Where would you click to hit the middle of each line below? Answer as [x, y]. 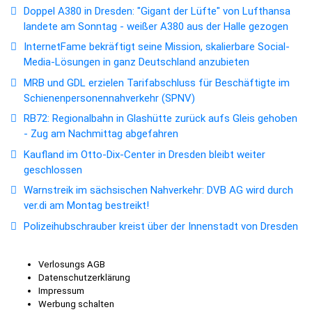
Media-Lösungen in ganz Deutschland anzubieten [136, 62]
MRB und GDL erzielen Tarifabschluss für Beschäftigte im [157, 83]
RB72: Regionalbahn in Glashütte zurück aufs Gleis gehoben [161, 119]
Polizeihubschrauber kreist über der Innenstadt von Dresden [161, 226]
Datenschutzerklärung [84, 278]
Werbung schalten [76, 304]
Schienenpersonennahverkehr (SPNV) [109, 98]
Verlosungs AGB [72, 265]
